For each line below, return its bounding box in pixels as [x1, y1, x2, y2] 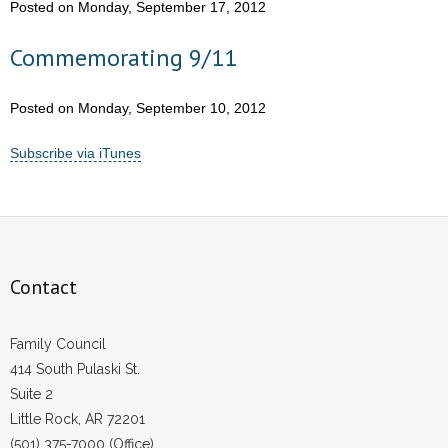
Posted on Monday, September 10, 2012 [10, 99, 266, 116]
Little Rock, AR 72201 [10, 410, 145, 427]
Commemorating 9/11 [10, 42, 237, 74]
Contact [10, 273, 77, 300]
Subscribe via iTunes [10, 144, 141, 161]
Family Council [10, 335, 106, 352]
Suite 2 [10, 385, 53, 402]
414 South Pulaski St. [10, 360, 140, 377]
